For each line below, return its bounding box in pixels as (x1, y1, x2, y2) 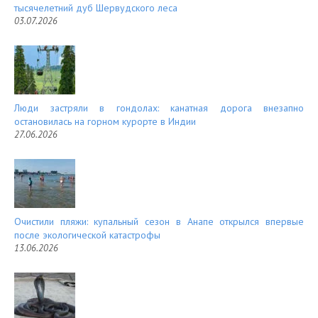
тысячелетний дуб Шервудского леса (14, 1, 177, 15)
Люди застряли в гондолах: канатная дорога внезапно (14, 102, 304, 115)
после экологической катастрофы (14, 229, 160, 242)
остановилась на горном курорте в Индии (14, 115, 196, 128)
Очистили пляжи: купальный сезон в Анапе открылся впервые (14, 215, 304, 229)
